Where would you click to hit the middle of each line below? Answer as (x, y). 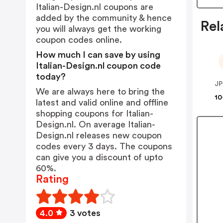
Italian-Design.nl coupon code (98, 66)
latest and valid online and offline (102, 103)
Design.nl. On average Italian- (96, 124)
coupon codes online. (79, 40)
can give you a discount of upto (99, 157)
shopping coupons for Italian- (95, 113)
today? (51, 77)
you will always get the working (99, 29)
